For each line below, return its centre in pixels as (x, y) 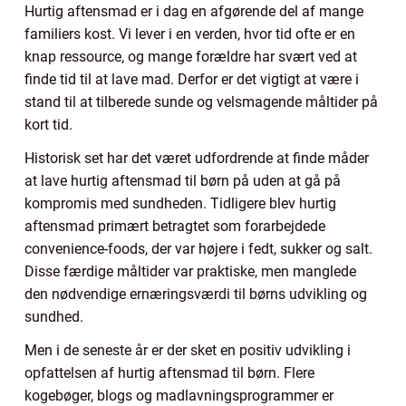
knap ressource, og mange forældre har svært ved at (191, 56)
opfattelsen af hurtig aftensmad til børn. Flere (169, 372)
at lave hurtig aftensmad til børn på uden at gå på (183, 180)
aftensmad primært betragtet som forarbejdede (175, 226)
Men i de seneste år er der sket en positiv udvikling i (188, 350)
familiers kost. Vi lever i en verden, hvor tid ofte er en (190, 34)
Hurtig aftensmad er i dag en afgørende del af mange (194, 11)
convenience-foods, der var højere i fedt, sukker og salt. (198, 248)
